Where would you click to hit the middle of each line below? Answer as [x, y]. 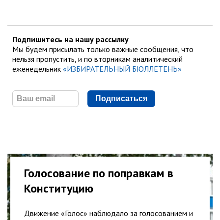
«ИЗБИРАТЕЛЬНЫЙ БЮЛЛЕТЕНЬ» [122, 69]
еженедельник [38, 69]
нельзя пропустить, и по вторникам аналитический [97, 59]
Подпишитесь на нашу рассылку [70, 39]
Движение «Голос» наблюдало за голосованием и [109, 213]
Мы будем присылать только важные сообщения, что [103, 49]
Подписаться [121, 98]
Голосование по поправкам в [99, 173]
